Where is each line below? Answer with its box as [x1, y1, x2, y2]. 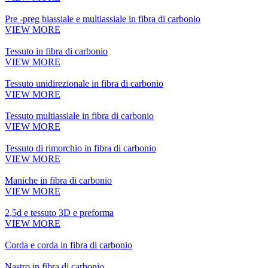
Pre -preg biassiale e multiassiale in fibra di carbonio [5, 14, 200, 25]
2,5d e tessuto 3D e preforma [5, 208, 114, 218]
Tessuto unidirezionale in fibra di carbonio [5, 78, 163, 89]
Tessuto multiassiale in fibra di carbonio [5, 111, 154, 121]
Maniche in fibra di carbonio [5, 175, 112, 186]
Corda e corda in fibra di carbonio [5, 240, 132, 251]
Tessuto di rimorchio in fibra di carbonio [5, 143, 156, 154]
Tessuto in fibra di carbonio [5, 46, 108, 57]
